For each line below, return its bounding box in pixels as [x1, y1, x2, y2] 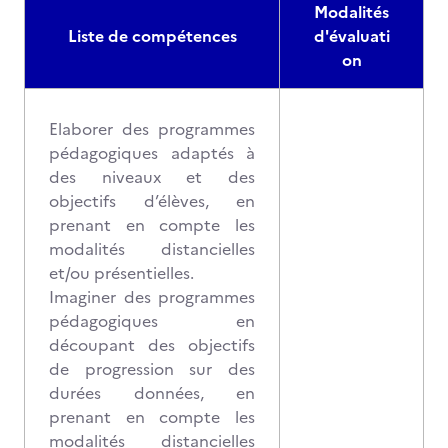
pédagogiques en [49, 309, 255, 333]
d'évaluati [313, 24, 390, 48]
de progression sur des [49, 357, 255, 381]
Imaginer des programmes [49, 285, 255, 309]
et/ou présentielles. [49, 261, 194, 285]
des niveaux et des [49, 165, 255, 189]
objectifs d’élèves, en [49, 189, 255, 213]
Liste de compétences [67, 24, 237, 48]
